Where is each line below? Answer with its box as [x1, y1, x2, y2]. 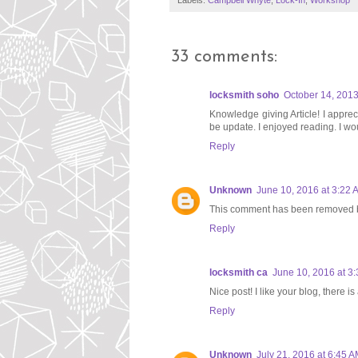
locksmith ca [209, 267, 268, 279]
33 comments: [171, 48, 277, 67]
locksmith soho [209, 89, 279, 101]
